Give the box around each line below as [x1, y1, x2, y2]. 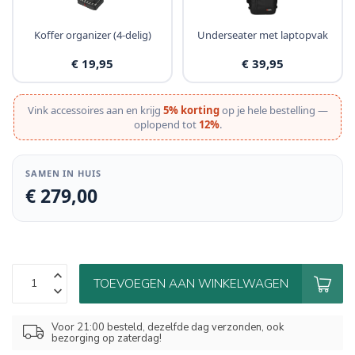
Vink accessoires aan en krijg [27, 103, 163, 118]
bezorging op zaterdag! [52, 330, 162, 345]
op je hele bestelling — [219, 103, 328, 118]
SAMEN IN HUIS [25, 167, 101, 180]
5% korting [162, 103, 219, 118]
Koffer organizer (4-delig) [33, 27, 151, 42]
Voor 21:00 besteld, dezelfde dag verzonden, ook [52, 319, 284, 334]
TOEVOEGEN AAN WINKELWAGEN [93, 274, 288, 292]
